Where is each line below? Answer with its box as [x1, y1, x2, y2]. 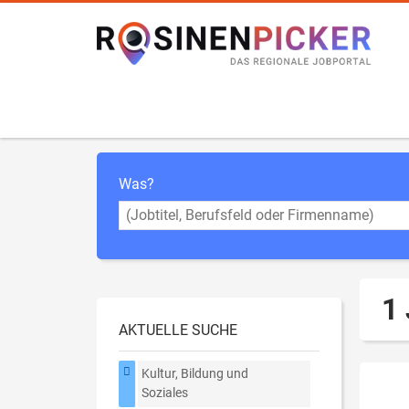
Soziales [142, 385, 189, 402]
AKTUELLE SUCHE [119, 320, 237, 339]
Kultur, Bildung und [142, 366, 249, 383]
